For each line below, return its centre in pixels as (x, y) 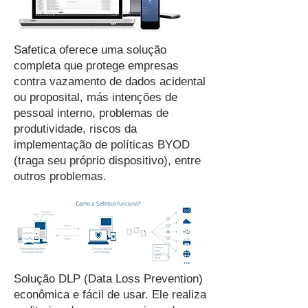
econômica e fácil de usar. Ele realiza (110, 295)
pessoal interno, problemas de (91, 113)
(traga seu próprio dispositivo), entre (107, 161)
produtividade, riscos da (75, 129)
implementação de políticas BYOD (102, 145)
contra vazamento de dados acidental (110, 81)
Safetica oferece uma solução (90, 50)
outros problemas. (60, 176)
